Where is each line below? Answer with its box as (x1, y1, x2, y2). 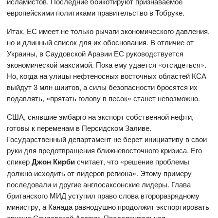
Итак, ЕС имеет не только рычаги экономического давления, (7, 25, 210, 36)
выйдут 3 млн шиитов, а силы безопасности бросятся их (7, 81, 198, 92)
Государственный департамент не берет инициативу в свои (7, 133, 207, 144)
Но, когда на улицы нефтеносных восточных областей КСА (7, 70, 207, 81)
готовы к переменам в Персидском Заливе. (7, 122, 152, 133)
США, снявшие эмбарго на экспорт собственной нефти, (7, 111, 194, 122)
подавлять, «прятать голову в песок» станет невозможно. (7, 92, 200, 103)
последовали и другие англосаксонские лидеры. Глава (7, 179, 191, 189)
